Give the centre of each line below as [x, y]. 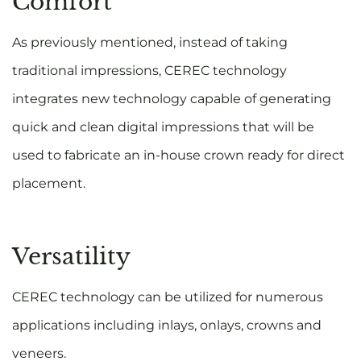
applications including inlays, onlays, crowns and [167, 325]
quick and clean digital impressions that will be [163, 127]
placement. [50, 184]
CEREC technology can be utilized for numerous [168, 297]
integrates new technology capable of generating [172, 99]
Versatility [71, 256]
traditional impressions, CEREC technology [149, 71]
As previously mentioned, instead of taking [150, 43]
